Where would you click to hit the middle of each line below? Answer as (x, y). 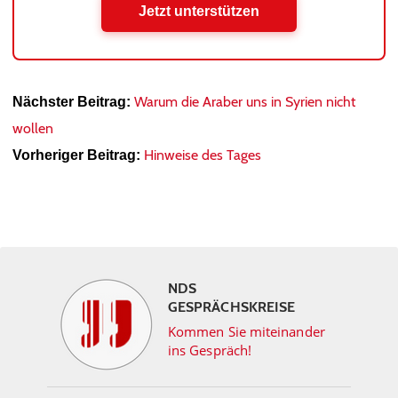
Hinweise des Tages (203, 155)
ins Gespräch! (210, 350)
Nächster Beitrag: (72, 102)
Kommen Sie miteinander (247, 331)
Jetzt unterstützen (199, 11)
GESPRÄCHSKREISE (232, 307)
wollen (33, 128)
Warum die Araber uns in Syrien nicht (245, 102)
